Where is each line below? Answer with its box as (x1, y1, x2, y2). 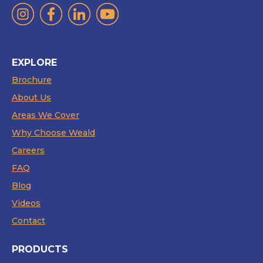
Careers (12, 144, 45, 156)
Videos (12, 197, 41, 208)
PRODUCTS (12, 243, 68, 255)
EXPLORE (12, 56, 57, 68)
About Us (12, 92, 51, 103)
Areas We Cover (12, 109, 79, 120)
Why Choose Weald (12, 127, 95, 138)
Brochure (12, 74, 52, 85)
